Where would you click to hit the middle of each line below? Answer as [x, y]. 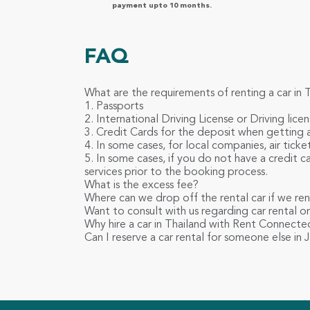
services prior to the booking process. [176, 173]
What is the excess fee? [142, 186]
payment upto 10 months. [162, 6]
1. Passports [114, 107]
